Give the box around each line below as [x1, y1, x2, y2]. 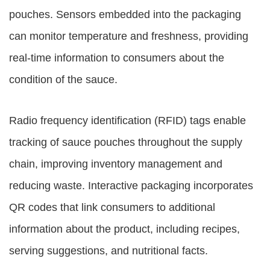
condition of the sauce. [9, 74, 118, 86]
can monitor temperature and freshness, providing [9, 30, 248, 42]
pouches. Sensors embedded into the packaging [9, 8, 241, 20]
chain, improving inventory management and [9, 158, 222, 170]
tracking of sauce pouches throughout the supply [9, 136, 242, 148]
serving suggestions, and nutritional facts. [9, 245, 208, 257]
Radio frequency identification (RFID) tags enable [9, 115, 246, 127]
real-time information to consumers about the [9, 52, 224, 64]
